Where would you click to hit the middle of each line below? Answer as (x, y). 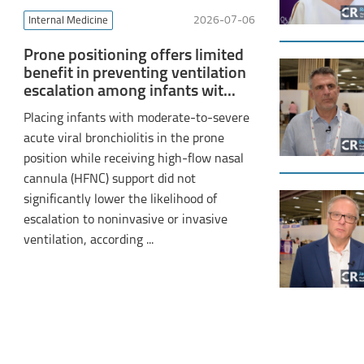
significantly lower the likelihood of (120, 200)
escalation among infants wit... (129, 92)
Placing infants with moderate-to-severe (136, 119)
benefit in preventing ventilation (134, 74)
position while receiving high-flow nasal (133, 159)
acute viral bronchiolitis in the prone (123, 139)
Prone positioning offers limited (133, 56)
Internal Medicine (68, 21)
